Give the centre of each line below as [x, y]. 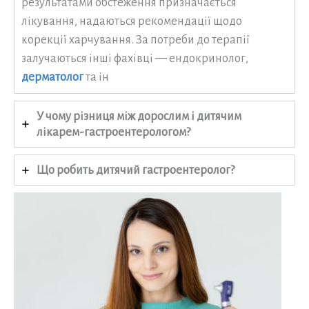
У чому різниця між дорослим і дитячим [139, 117]
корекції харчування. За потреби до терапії [136, 40]
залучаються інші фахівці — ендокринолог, [135, 59]
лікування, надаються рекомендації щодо [132, 21]
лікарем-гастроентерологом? [113, 132]
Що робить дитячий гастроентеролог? [136, 170]
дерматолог [52, 77]
